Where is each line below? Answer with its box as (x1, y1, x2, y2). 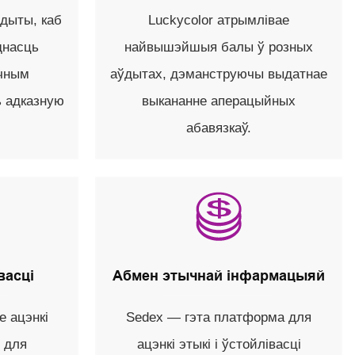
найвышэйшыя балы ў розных (124, 40, 314, 55)
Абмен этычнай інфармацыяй (113, 268, 326, 284)
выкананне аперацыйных (142, 94, 296, 109)
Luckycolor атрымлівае (148, 13, 290, 29)
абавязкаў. (186, 120, 252, 136)
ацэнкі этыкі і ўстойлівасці (136, 337, 301, 353)
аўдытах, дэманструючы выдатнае (110, 67, 328, 82)
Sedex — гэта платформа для (126, 310, 312, 326)
